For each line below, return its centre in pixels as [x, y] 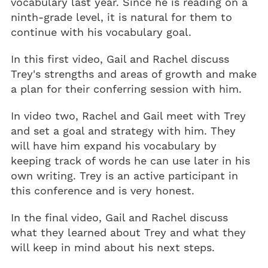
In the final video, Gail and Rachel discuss [119, 218]
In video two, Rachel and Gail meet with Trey [128, 116]
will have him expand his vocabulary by [114, 146]
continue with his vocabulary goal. [101, 33]
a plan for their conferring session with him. [126, 89]
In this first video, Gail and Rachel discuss [120, 60]
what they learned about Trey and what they [128, 233]
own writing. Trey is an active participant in [124, 176]
